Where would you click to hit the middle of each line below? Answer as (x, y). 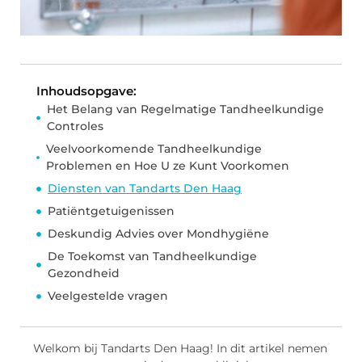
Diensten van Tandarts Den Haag (145, 189)
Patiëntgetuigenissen (111, 211)
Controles (75, 126)
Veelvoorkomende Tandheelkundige (154, 149)
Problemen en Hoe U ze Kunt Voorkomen (167, 166)
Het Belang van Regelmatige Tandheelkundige (185, 109)
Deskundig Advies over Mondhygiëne (158, 234)
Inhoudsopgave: (86, 91)
